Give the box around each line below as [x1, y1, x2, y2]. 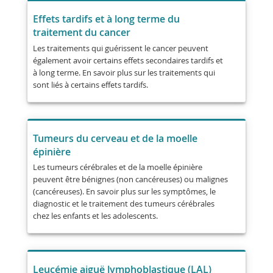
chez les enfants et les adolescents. [32, 210, 158, 222]
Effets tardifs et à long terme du [32, 12, 180, 26]
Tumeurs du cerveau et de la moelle [32, 131, 197, 145]
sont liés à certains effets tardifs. [32, 79, 148, 90]
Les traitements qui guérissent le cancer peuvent [32, 42, 208, 54]
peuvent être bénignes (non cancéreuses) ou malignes [32, 174, 228, 185]
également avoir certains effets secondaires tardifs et [32, 54, 223, 66]
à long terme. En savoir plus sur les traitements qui [32, 66, 215, 78]
